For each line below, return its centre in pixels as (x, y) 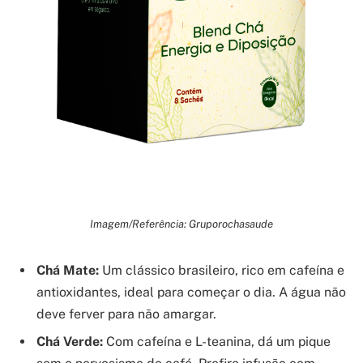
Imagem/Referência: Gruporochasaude (181, 224)
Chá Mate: (68, 270)
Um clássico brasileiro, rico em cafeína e (222, 270)
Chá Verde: (70, 341)
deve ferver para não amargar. (126, 314)
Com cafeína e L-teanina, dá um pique (217, 341)
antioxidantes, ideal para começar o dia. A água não (191, 292)
